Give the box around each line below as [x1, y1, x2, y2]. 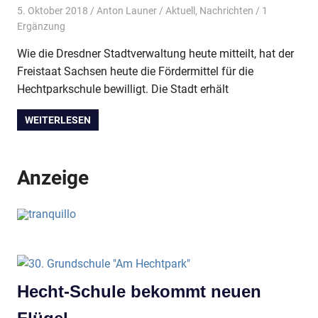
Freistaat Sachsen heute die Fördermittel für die [17, 65, 253, 79]
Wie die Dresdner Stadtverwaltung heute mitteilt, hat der [17, 47, 294, 61]
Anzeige [17, 166, 89, 190]
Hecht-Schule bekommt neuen [17, 282, 261, 302]
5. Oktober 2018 [17, 5, 88, 17]
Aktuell [165, 5, 195, 17]
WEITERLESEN [25, 114, 92, 126]
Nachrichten [199, 5, 253, 17]
